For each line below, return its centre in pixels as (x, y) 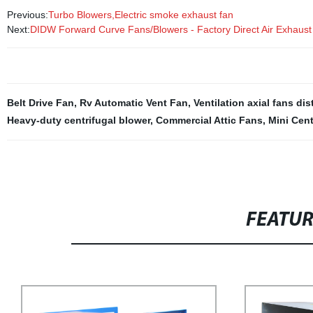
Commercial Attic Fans (209, 120)
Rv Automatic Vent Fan (133, 103)
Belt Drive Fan (40, 103)
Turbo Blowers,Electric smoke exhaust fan (140, 15)
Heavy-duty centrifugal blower (78, 120)
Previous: (27, 15)
